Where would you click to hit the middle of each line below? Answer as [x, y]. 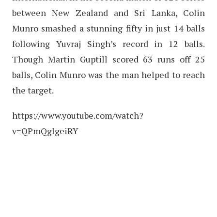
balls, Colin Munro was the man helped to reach [108, 74]
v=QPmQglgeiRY [45, 131]
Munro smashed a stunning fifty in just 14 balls [108, 28]
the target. [33, 90]
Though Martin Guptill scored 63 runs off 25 [108, 59]
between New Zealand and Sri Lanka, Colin [108, 12]
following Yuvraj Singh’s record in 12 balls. [108, 43]
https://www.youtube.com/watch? [78, 115]
